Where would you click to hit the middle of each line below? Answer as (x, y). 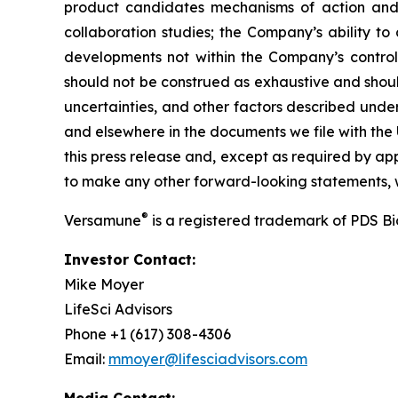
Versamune (103, 220)
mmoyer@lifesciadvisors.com (208, 358)
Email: (86, 358)
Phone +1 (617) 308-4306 (147, 334)
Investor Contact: (130, 259)
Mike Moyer (104, 284)
